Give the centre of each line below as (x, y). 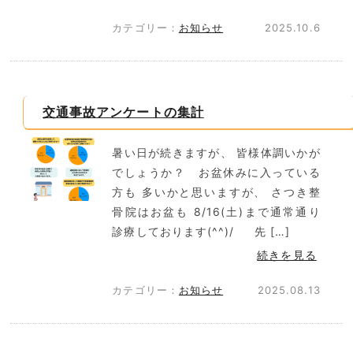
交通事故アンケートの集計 (123, 112)
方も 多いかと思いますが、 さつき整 (216, 192)
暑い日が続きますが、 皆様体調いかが (216, 152)
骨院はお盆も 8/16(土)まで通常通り (216, 212)
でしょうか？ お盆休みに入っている (216, 172)
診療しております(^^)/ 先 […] (201, 231)
